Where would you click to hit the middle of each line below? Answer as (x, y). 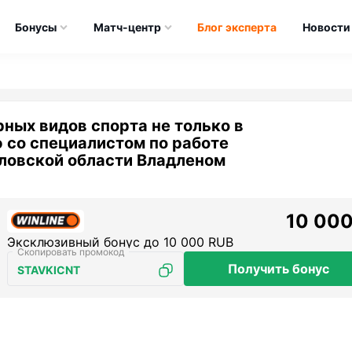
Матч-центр (127, 27)
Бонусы (35, 27)
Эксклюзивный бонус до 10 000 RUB (120, 242)
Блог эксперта (237, 27)
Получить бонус (278, 269)
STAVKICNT (49, 270)
